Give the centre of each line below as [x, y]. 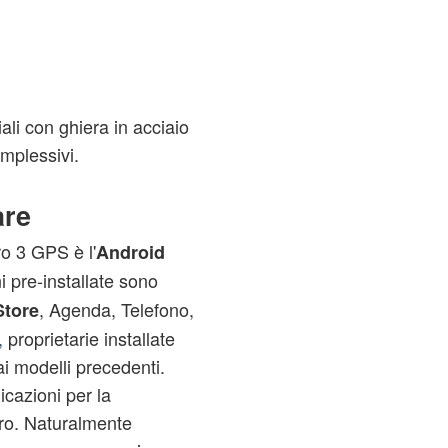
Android [130, 252]
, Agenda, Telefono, [116, 309]
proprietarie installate [88, 338]
